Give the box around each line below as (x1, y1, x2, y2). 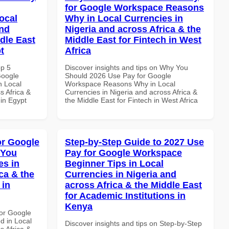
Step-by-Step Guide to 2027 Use (65, 136, 204, 147)
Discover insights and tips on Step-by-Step (65, 219, 202, 227)
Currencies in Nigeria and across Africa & (65, 87, 197, 96)
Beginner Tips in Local (65, 158, 164, 169)
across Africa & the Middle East (65, 179, 202, 190)
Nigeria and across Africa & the (65, 24, 201, 34)
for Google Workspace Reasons (65, 2, 204, 13)
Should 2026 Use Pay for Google (65, 71, 171, 80)
